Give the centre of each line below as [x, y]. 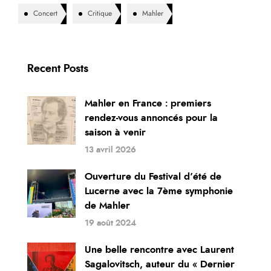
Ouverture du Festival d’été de [153, 177]
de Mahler [107, 206]
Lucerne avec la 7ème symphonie [159, 191]
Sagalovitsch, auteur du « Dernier [160, 265]
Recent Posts [58, 69]
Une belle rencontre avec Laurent [159, 250]
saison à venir [115, 133]
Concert [45, 14]
